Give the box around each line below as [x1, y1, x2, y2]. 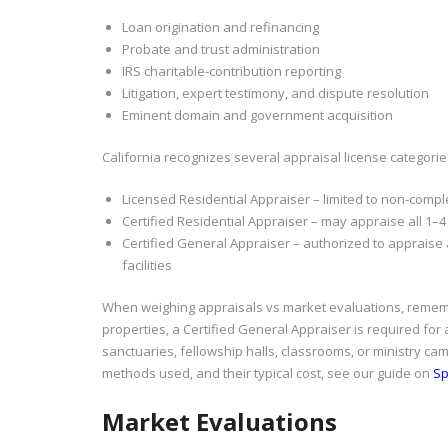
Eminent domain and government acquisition [122, 105, 393, 124]
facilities [122, 255, 172, 274]
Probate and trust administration [122, 39, 320, 58]
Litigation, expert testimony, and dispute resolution [122, 83, 429, 102]
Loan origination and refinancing [122, 17, 319, 36]
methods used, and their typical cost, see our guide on [102, 363, 433, 382]
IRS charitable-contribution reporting [122, 61, 341, 80]
